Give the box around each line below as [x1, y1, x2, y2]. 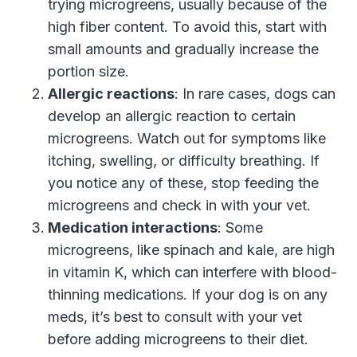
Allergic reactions [48, 84, 175, 102]
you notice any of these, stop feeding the [48, 174, 319, 191]
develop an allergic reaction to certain [48, 107, 296, 124]
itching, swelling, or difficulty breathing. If [48, 151, 320, 169]
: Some [218, 218, 263, 236]
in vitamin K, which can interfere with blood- [48, 263, 337, 280]
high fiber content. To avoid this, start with [48, 18, 327, 35]
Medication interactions [48, 218, 218, 236]
